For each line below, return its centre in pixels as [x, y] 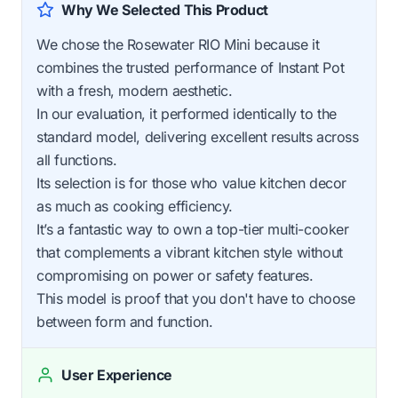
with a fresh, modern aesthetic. [135, 90]
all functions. [77, 159]
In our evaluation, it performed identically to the [187, 113]
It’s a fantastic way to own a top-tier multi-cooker [193, 229]
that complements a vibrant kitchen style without [190, 252]
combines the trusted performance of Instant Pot [191, 67]
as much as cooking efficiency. [135, 206]
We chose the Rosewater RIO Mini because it [178, 44]
